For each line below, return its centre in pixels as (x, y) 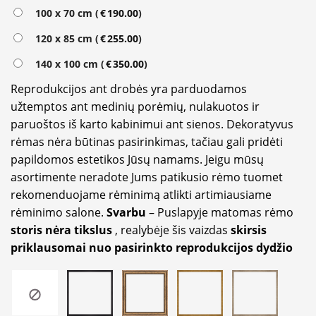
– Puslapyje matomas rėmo (221, 213)
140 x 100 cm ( (67, 64)
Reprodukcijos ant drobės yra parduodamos (129, 89)
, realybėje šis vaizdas (171, 230)
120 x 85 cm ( (64, 39)
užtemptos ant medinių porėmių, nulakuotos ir (135, 107)
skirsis (249, 230)
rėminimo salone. (59, 213)
